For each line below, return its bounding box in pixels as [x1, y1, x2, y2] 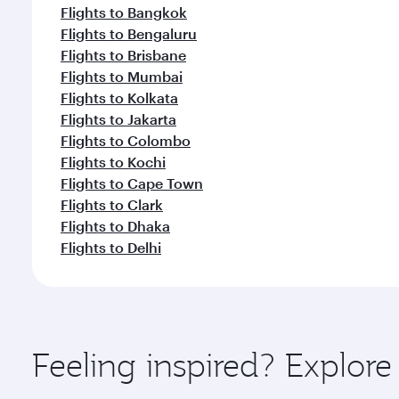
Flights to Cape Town [61, 175, 203, 191]
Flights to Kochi [61, 153, 166, 170]
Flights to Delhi [61, 239, 161, 256]
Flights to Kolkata [61, 89, 178, 106]
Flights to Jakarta [61, 110, 176, 127]
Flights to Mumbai [61, 68, 183, 85]
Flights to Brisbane [61, 46, 186, 63]
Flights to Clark [61, 196, 163, 213]
